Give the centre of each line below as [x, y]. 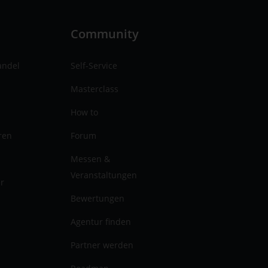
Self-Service [94, 65]
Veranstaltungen [104, 175]
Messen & [91, 159]
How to [85, 112]
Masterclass [95, 89]
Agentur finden [101, 221]
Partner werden [102, 245]
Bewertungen [98, 198]
